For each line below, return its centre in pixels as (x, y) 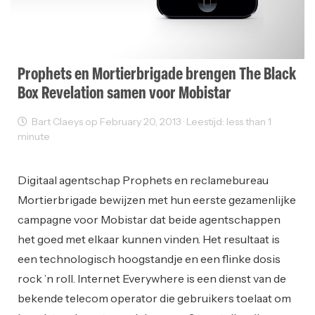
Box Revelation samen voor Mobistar (124, 95)
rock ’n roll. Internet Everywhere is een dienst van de (152, 279)
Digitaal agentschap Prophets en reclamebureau (143, 180)
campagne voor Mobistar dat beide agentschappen (149, 220)
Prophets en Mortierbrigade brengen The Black (157, 76)
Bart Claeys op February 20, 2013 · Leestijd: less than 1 (149, 122)
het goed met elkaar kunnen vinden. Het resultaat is (149, 239)
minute (34, 137)
